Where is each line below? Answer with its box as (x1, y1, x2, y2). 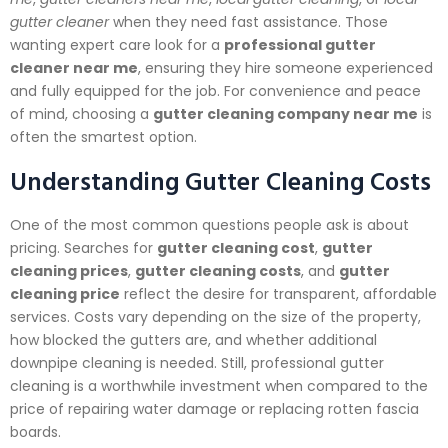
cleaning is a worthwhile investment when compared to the (10, 376, 428, 397)
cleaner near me (10, 57, 138, 78)
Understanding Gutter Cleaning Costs (10, 162, 431, 200)
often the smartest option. (10, 126, 197, 147)
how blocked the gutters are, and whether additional (10, 330, 377, 351)
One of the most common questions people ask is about (10, 215, 409, 236)
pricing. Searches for (10, 238, 157, 259)
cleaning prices (10, 261, 128, 282)
